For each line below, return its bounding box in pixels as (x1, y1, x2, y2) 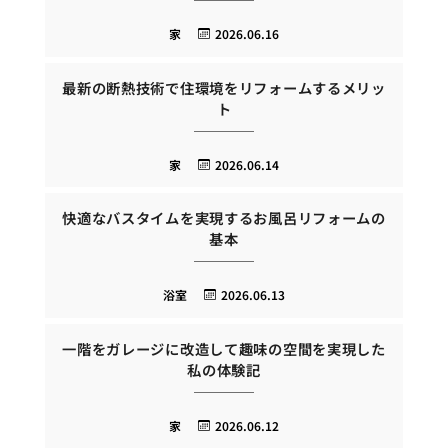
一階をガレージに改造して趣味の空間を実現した (62, 337, 386, 359)
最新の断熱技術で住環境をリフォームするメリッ (62, 76, 386, 98)
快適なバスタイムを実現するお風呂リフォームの (62, 207, 386, 229)
